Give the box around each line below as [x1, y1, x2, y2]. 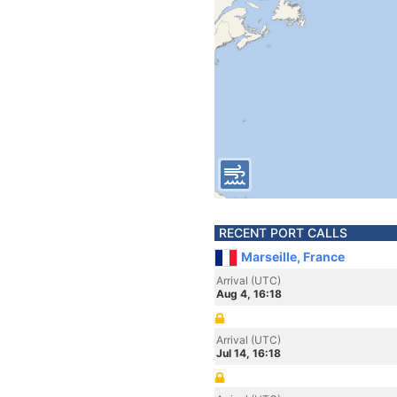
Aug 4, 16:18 [216, 287, 282, 300]
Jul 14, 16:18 [216, 346, 281, 360]
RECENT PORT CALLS [219, 225, 347, 240]
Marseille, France [241, 249, 345, 264]
